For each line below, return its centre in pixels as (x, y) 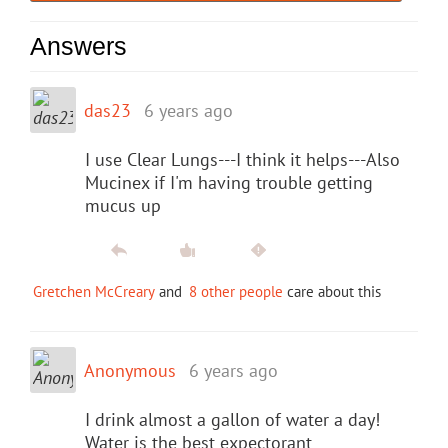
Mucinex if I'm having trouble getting (229, 182)
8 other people (236, 291)
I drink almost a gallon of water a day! (232, 419)
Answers (78, 45)
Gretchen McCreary (94, 291)
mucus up (123, 205)
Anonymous (130, 370)
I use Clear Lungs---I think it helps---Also (242, 159)
